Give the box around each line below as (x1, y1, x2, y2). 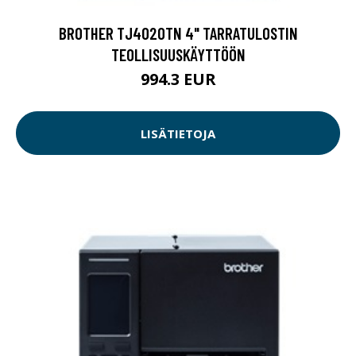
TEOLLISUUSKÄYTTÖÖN (110, 44, 246, 65)
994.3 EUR (140, 68, 216, 91)
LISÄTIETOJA (141, 125, 215, 141)
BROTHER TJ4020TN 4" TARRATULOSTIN (58, 23, 298, 44)
